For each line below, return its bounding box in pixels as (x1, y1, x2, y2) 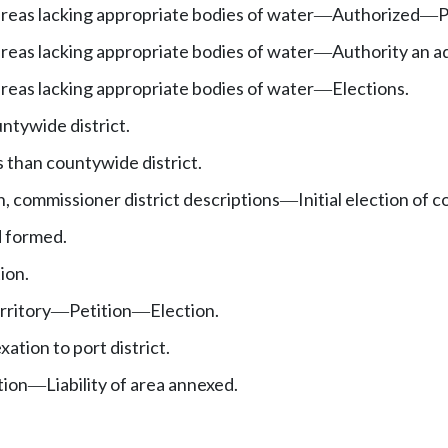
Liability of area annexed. (46, 372, 238, 395)
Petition (69, 298, 132, 321)
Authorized (332, 2, 420, 25)
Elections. (332, 76, 409, 99)
